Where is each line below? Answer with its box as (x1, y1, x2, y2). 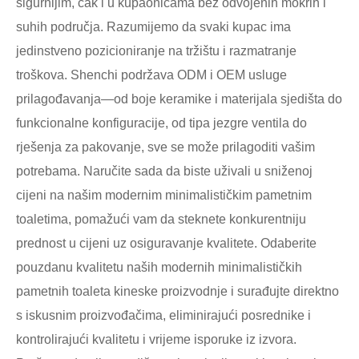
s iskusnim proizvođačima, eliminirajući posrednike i (16, 309, 311, 323)
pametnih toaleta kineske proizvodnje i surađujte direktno (16, 284, 339, 299)
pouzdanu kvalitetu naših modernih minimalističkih (16, 260, 302, 275)
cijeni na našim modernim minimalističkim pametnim (16, 188, 312, 203)
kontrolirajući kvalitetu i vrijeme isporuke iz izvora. (16, 333, 296, 347)
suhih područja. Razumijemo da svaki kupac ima (16, 20, 291, 34)
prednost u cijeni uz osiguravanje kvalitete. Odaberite (16, 236, 317, 251)
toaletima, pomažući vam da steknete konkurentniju (16, 212, 306, 227)
